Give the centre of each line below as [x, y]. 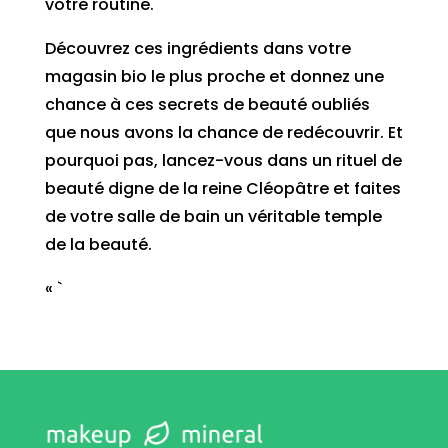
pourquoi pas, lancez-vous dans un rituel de [223, 160]
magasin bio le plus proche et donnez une [214, 76]
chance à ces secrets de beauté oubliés [207, 104]
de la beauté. [98, 244]
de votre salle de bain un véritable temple [213, 216]
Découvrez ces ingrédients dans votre [197, 48]
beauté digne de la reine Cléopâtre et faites [222, 188]
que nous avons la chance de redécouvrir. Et [223, 132]
